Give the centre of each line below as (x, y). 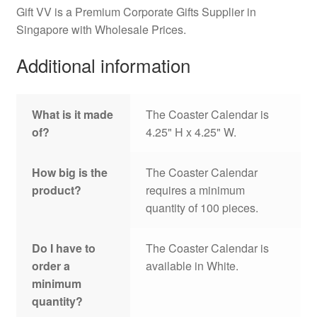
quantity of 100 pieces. (202, 208)
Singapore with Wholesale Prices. (101, 29)
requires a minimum (196, 190)
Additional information (103, 65)
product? (57, 190)
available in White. (192, 266)
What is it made (73, 115)
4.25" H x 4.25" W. (191, 132)
